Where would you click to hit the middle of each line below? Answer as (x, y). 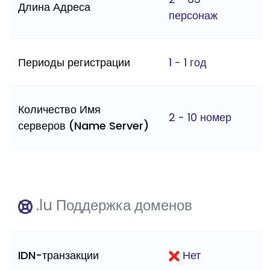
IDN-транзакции (58, 256)
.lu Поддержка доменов (112, 206)
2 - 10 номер (200, 118)
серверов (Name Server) (83, 126)
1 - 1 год (188, 63)
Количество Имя (59, 110)
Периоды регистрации (74, 63)
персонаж (193, 16)
